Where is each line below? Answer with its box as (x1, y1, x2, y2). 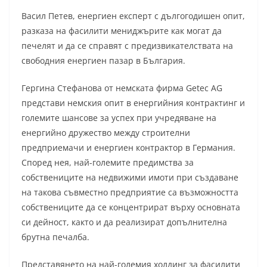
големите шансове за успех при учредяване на (21, 111, 216, 123)
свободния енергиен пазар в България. (21, 54, 185, 66)
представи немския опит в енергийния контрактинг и (21, 97, 245, 108)
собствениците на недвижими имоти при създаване (21, 171, 238, 183)
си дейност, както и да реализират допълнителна (21, 216, 227, 228)
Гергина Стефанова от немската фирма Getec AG (21, 82, 222, 94)
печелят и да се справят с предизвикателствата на (21, 39, 233, 51)
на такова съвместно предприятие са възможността (21, 186, 238, 198)
